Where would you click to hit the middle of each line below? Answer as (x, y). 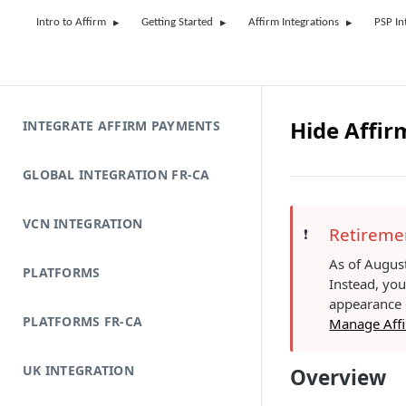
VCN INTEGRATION (83, 223)
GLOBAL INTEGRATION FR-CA (116, 174)
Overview (338, 377)
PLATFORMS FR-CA (83, 321)
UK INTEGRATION (78, 370)
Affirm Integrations (294, 22)
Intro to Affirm (71, 22)
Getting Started (177, 22)
